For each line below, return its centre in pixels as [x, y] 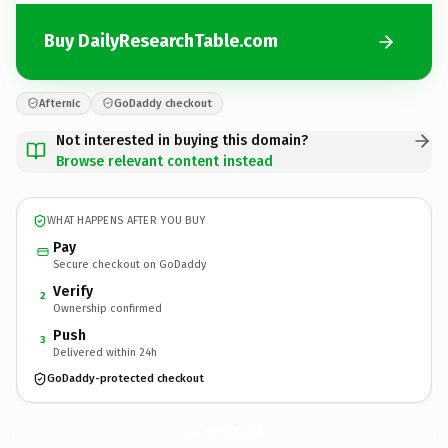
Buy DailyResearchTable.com [161, 41]
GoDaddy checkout [163, 103]
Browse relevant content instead [164, 161]
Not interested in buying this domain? [182, 140]
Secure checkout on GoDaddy [129, 264]
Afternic [59, 103]
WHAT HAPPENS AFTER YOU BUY [126, 220]
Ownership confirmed [107, 308]
